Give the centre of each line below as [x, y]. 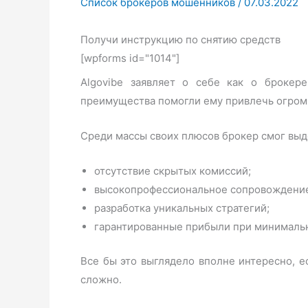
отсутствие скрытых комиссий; [173, 171]
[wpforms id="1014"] [130, 58]
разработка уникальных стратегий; [182, 208]
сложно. [101, 279]
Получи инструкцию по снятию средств [180, 40]
